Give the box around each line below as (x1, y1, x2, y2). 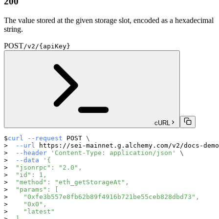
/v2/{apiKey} (23, 43, 70, 50)
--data (16, 156, 39, 164)
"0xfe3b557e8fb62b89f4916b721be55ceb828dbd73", (8, 193, 199, 201)
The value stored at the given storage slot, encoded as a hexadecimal (4, 16, 214, 25)
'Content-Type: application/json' (51, 149, 176, 157)
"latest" (8, 208, 55, 216)
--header (16, 149, 47, 157)
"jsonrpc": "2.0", (8, 164, 82, 172)
